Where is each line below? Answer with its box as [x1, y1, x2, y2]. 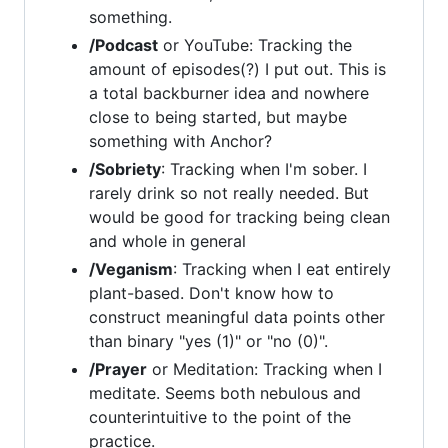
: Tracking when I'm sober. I [161, 159, 367, 179]
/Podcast [89, 35, 158, 55]
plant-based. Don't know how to [89, 283, 334, 303]
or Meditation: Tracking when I [147, 359, 382, 379]
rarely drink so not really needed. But [89, 183, 369, 203]
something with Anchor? [89, 131, 272, 151]
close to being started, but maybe [89, 107, 347, 127]
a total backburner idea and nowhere [89, 83, 369, 103]
